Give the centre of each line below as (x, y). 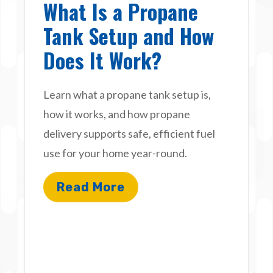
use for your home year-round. (115, 153)
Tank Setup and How (129, 35)
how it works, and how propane (117, 114)
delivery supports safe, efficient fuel (129, 133)
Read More (91, 187)
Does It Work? (103, 60)
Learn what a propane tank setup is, (127, 94)
